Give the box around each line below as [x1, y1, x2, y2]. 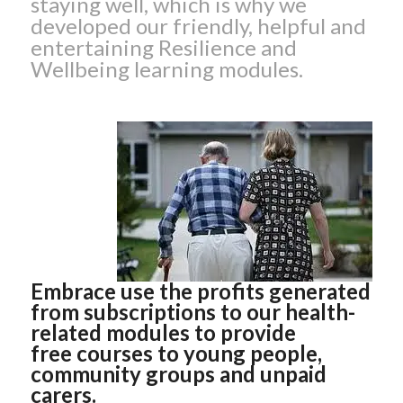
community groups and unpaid [30, 360, 327, 387]
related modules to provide [30, 318, 296, 345]
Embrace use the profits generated [30, 277, 371, 304]
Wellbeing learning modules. [30, 56, 303, 83]
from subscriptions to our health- [30, 298, 355, 325]
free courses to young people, [30, 339, 322, 366]
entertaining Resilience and [30, 34, 297, 61]
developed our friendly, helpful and [30, 13, 366, 40]
